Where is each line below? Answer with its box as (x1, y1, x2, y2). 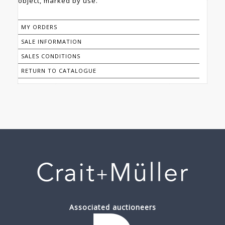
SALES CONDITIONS (21, 52, 80, 60)
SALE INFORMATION (21, 38, 82, 46)
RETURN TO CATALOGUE (21, 67, 96, 75)
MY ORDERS (21, 23, 57, 31)
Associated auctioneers (69, 202, 156, 212)
